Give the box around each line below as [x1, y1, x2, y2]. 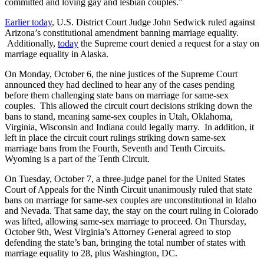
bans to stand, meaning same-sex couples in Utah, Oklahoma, [5, 111, 233, 121]
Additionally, [5, 38, 58, 48]
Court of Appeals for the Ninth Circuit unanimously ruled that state [5, 184, 252, 194]
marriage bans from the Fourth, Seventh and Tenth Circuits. [5, 143, 225, 153]
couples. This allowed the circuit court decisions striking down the [5, 100, 252, 111]
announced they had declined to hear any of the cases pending [5, 79, 235, 90]
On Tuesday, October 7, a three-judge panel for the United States [5, 173, 245, 184]
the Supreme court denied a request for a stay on [78, 38, 259, 48]
